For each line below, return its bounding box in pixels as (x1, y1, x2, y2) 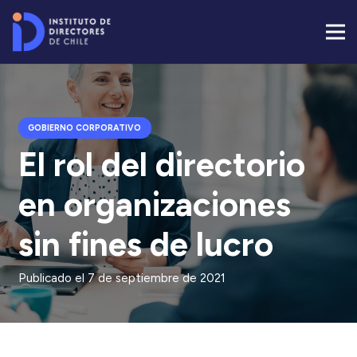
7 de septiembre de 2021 (87, 270, 226, 285)
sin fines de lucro (18, 224, 273, 265)
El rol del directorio (18, 144, 305, 185)
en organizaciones (18, 184, 291, 225)
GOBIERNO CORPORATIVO (28, 122, 142, 133)
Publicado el (18, 270, 88, 285)
